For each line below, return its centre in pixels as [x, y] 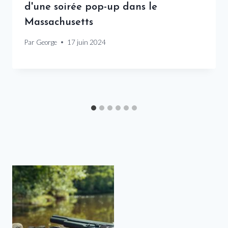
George [47, 42]
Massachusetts [59, 23]
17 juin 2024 [87, 42]
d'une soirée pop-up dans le [91, 7]
